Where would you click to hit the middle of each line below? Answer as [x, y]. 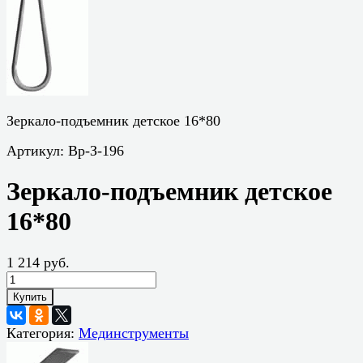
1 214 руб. [38, 262]
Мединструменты [134, 333]
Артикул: [37, 151]
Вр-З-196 [96, 151]
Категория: [43, 333]
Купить [30, 297]
